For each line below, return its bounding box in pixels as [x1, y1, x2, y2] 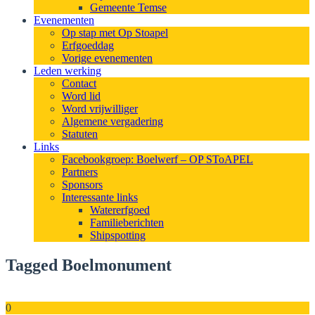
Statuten [62, 128, 98, 140]
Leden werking [34, 65, 101, 77]
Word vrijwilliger [62, 103, 138, 115]
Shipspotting [90, 229, 146, 241]
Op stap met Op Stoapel [62, 27, 168, 39]
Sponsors [62, 179, 103, 191]
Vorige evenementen [62, 52, 153, 64]
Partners [62, 166, 98, 178]
